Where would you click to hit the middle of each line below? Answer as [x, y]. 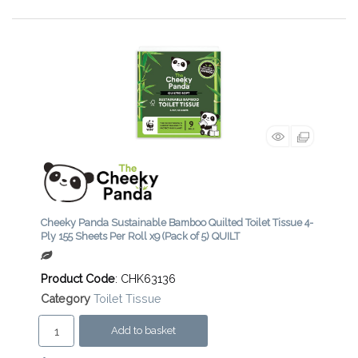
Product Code [78, 279]
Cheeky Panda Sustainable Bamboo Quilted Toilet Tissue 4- [177, 223]
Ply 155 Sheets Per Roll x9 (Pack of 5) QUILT [140, 237]
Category [66, 299]
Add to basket [143, 331]
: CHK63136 [145, 279]
